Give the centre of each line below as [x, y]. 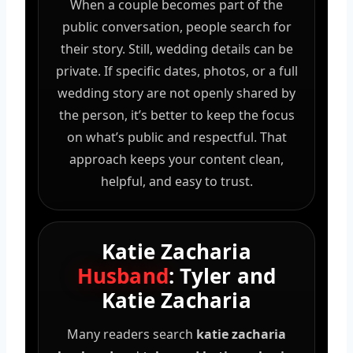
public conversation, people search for [176, 26]
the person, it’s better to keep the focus [176, 115]
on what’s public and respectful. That [176, 137]
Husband [123, 275]
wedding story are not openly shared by [176, 93]
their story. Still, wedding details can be [176, 48]
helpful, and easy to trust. [176, 181]
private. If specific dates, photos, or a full [176, 71]
